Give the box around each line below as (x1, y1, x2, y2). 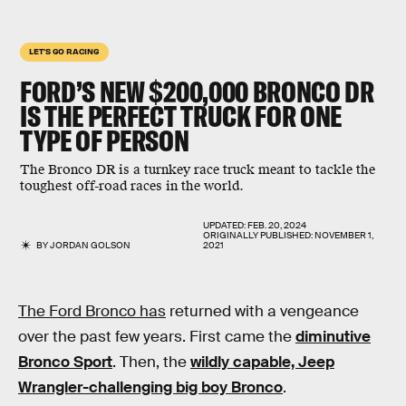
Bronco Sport (18, 353, 112, 372)
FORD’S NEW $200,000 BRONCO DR (20, 73, 374, 110)
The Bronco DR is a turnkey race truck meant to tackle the (20, 161, 375, 179)
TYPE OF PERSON (20, 122, 189, 159)
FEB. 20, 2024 (247, 219, 306, 231)
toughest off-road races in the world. (20, 178, 244, 195)
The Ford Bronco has (18, 302, 166, 321)
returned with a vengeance (166, 302, 359, 321)
